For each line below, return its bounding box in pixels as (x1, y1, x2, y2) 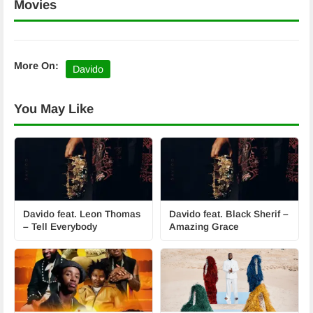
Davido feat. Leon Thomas (23, 209, 140, 219)
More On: (14, 60, 59, 71)
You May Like (14, 101, 94, 116)
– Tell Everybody (23, 221, 97, 232)
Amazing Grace (169, 221, 239, 232)
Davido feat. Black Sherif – (169, 209, 289, 219)
